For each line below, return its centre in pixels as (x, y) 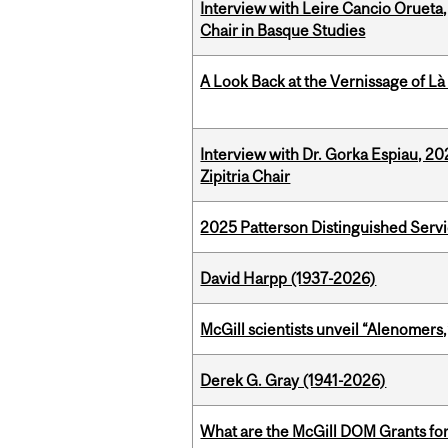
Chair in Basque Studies (283, 30)
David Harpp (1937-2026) (288, 278)
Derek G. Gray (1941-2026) (293, 380)
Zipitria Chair (245, 176)
